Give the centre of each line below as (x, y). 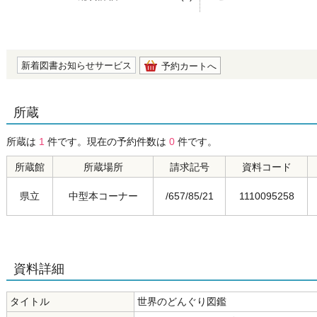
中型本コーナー (103, 196)
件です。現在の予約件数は (107, 142)
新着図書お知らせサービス (76, 65)
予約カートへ (189, 66)
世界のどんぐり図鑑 (182, 301)
